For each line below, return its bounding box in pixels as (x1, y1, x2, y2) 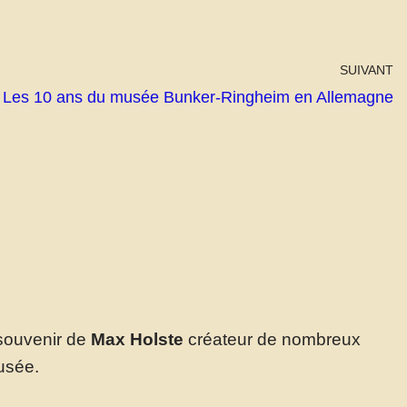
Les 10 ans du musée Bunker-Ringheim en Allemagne (3, 87, 393, 106)
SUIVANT (340, 62, 393, 77)
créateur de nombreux (184, 329, 361, 349)
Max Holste (91, 329, 184, 349)
